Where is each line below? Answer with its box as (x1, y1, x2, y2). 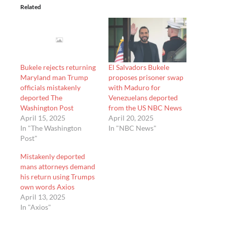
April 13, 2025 (20, 193, 65, 202)
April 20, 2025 (108, 113, 154, 123)
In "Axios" (20, 203, 51, 212)
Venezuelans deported (108, 93, 178, 102)
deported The (20, 93, 62, 102)
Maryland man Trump (20, 73, 88, 82)
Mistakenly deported (20, 152, 85, 161)
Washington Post (20, 103, 73, 112)
